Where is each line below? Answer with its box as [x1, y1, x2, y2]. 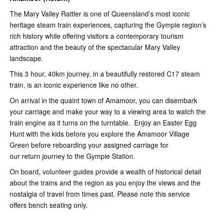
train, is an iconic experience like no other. [10, 79, 140, 90]
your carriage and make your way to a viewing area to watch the [10, 106, 206, 116]
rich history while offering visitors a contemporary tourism [10, 31, 184, 41]
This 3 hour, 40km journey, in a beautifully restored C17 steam [10, 68, 200, 78]
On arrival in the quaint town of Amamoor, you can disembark [10, 95, 197, 105]
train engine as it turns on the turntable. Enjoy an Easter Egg [10, 117, 197, 127]
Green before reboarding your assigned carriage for [10, 139, 169, 150]
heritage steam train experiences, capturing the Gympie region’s [10, 19, 206, 30]
